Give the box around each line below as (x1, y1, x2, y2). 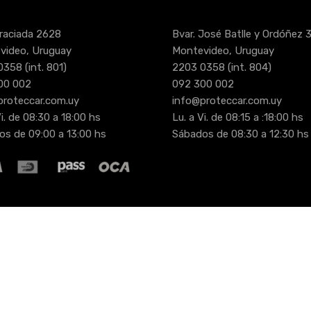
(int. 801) (22, 61, 67, 74)
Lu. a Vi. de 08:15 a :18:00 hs (169, 111, 303, 124)
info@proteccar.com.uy (172, 94, 282, 108)
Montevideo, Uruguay (172, 44, 274, 58)
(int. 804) (225, 61, 271, 74)
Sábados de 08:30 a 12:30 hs (169, 128, 309, 141)
